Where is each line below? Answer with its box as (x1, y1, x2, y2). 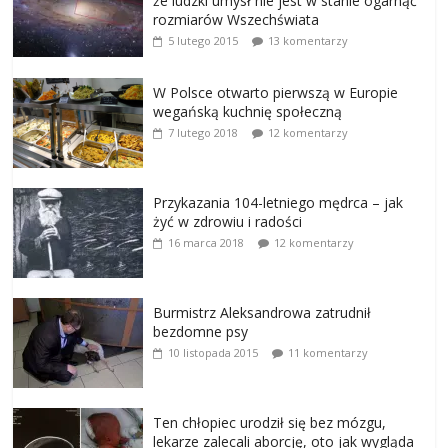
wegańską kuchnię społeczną (153, 101, 343, 121)
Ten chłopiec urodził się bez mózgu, (153, 412, 387, 432)
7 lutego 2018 (168, 124, 239, 140)
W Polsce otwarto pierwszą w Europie (153, 82, 399, 102)
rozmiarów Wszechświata (153, 9, 320, 29)
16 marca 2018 (168, 234, 245, 250)
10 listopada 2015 (168, 344, 259, 360)
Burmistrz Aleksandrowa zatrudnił (153, 302, 372, 322)
